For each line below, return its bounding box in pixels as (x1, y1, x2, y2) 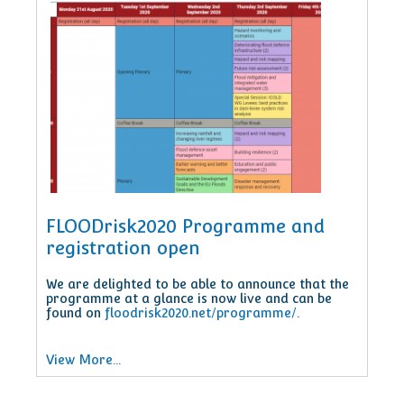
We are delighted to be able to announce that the (46, 277, 349, 291)
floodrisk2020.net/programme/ (105, 306, 297, 320)
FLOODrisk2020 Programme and (46, 216, 325, 237)
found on (46, 306, 105, 320)
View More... (46, 353, 121, 367)
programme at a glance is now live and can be (46, 291, 332, 306)
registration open (46, 237, 200, 259)
